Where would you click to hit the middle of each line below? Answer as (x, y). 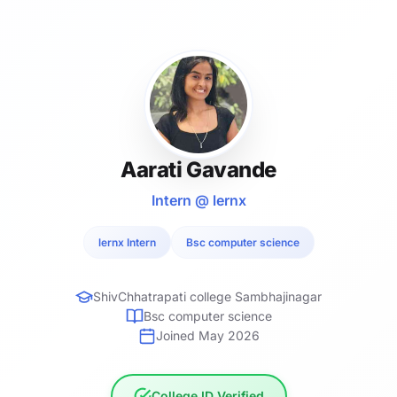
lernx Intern (127, 243)
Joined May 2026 (207, 336)
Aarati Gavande (198, 170)
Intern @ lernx (198, 201)
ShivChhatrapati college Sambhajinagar (207, 297)
